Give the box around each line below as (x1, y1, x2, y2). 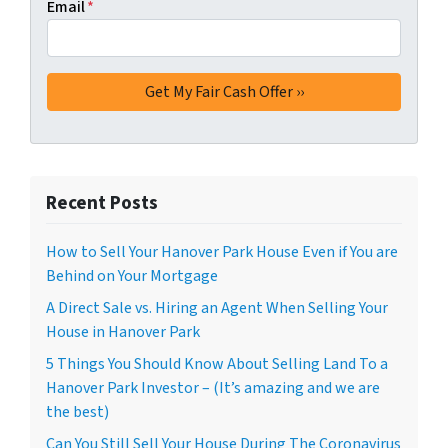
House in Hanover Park (46, 321, 200, 343)
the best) (46, 401, 109, 423)
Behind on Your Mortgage (46, 265, 218, 287)
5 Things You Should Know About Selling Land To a (46, 353, 388, 375)
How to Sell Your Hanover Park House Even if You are (46, 241, 398, 263)
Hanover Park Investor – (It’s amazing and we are (46, 377, 380, 399)
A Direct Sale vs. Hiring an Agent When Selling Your (46, 297, 388, 319)
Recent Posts (46, 189, 158, 217)
